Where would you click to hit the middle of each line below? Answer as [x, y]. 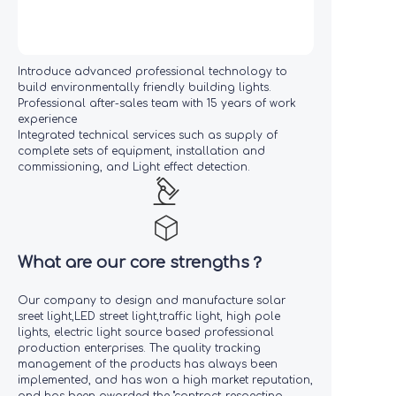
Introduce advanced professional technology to [152, 72]
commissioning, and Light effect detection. [134, 167]
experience [47, 119]
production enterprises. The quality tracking [139, 348]
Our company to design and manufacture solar [152, 301]
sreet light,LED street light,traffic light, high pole [149, 316]
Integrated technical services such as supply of [148, 135]
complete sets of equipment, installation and [141, 151]
